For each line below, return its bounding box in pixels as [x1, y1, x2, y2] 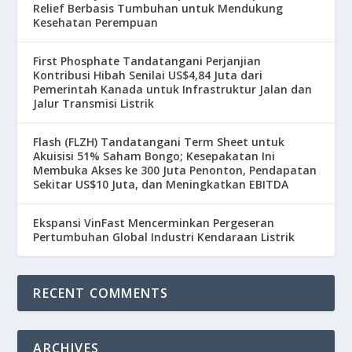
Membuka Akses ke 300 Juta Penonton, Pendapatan [33, 163, 317, 178]
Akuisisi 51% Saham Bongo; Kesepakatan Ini [33, 148, 276, 164]
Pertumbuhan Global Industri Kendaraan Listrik [33, 229, 295, 245]
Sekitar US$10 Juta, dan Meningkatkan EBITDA [33, 177, 289, 192]
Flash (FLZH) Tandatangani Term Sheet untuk [33, 134, 285, 150]
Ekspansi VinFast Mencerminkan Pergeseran [33, 215, 275, 231]
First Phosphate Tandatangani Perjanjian [33, 53, 262, 69]
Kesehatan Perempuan [33, 15, 159, 31]
